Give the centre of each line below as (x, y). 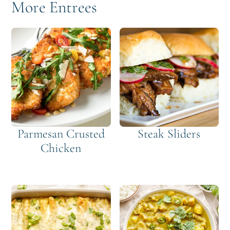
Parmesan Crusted (61, 133)
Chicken (61, 148)
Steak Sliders (169, 133)
